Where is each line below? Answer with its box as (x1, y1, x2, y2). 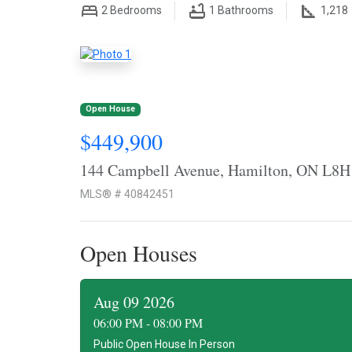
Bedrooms (108, 3, 162, 16)
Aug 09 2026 (93, 291, 174, 313)
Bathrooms (218, 3, 273, 16)
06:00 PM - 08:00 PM (93, 313, 203, 331)
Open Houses (80, 237, 197, 268)
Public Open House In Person (93, 337, 235, 350)
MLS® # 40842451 (80, 187, 174, 200)
